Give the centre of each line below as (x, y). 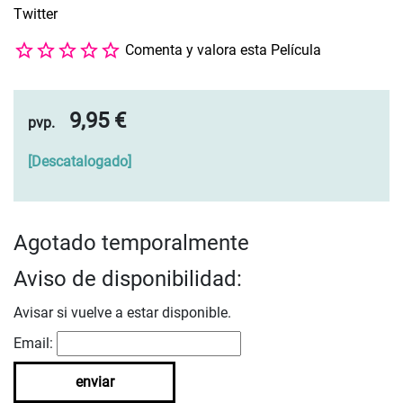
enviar (94, 382)
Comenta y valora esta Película (223, 49)
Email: (33, 344)
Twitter (36, 13)
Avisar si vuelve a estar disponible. (122, 313)
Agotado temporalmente (131, 243)
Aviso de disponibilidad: (128, 279)
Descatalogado (80, 162)
